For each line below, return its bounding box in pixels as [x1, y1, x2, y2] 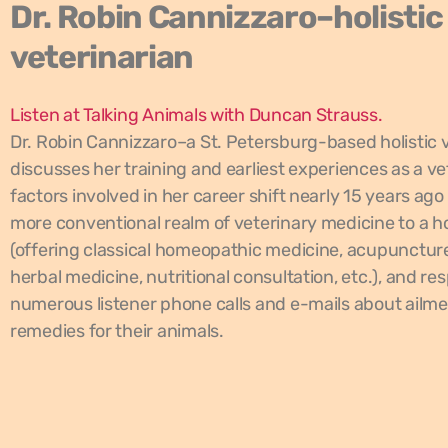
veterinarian [10, 38, 194, 76]
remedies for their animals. [10, 320, 224, 342]
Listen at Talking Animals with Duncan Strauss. [10, 104, 383, 126]
